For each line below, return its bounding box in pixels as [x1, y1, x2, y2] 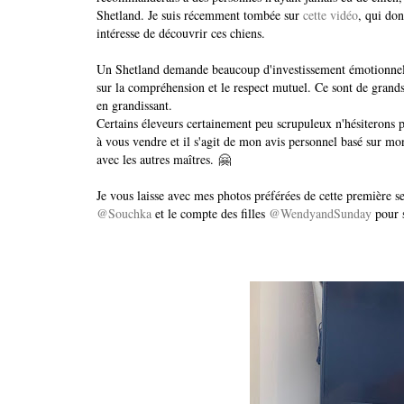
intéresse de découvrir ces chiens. [96, 24, 265, 42]
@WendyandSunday [269, 205, 372, 223]
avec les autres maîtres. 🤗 [96, 151, 231, 169]
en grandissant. [96, 96, 172, 115]
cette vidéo [303, 6, 358, 24]
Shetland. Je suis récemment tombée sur [96, 6, 303, 24]
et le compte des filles [151, 205, 269, 223]
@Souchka [96, 205, 151, 223]
